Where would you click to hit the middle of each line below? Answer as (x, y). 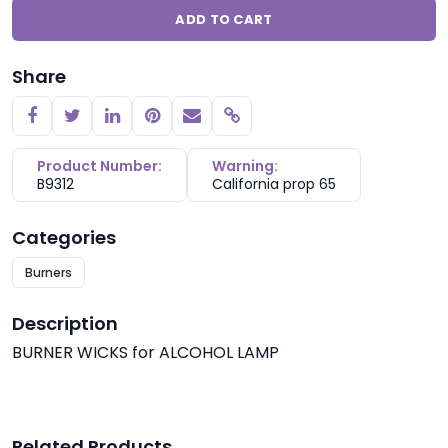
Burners (48, 272)
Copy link (269, 123)
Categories (64, 237)
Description (65, 323)
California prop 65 (274, 184)
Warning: (245, 166)
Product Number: (99, 166)
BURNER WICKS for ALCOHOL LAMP (145, 352)
